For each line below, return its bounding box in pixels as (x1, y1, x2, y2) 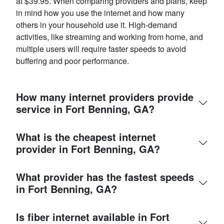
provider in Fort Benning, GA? (16, 141, 160, 156)
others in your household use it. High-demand (16, 19, 177, 31)
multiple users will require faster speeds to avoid (16, 43, 186, 55)
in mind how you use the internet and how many (16, 7, 184, 19)
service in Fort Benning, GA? (16, 101, 154, 116)
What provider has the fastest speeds (16, 169, 194, 184)
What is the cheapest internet (16, 129, 156, 144)
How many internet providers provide (16, 89, 193, 104)
